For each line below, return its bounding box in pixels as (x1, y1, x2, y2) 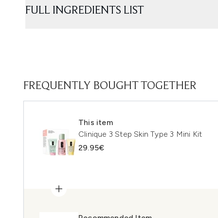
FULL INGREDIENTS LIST (25, 5, 144, 17)
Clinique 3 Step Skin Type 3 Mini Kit (78, 129, 202, 139)
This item (78, 118, 113, 127)
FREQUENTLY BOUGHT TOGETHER (23, 80, 197, 92)
